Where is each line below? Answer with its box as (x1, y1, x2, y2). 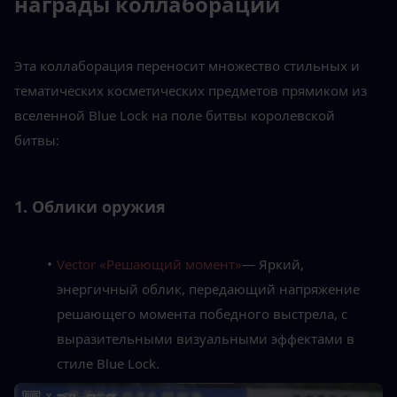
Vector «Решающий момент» (56, 254, 242, 273)
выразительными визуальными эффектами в (57, 329, 354, 347)
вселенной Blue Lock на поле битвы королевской (14, 105, 335, 124)
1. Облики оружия (14, 195, 166, 217)
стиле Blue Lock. (57, 354, 160, 372)
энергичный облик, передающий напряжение (57, 279, 360, 298)
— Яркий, (241, 254, 304, 273)
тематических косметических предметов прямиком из (14, 81, 367, 99)
